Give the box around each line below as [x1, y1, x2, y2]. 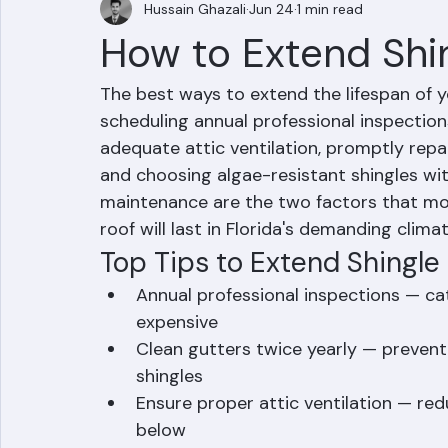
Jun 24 [249, 55, 294, 74]
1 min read [297, 55, 363, 74]
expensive [136, 366, 218, 390]
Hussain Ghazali [144, 55, 246, 74]
